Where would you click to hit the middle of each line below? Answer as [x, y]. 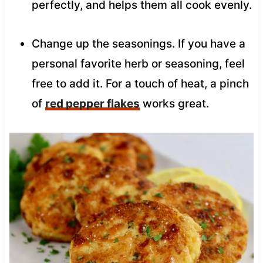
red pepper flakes [92, 103]
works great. [174, 103]
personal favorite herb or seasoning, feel [138, 63]
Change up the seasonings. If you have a [138, 43]
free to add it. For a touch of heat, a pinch [140, 83]
